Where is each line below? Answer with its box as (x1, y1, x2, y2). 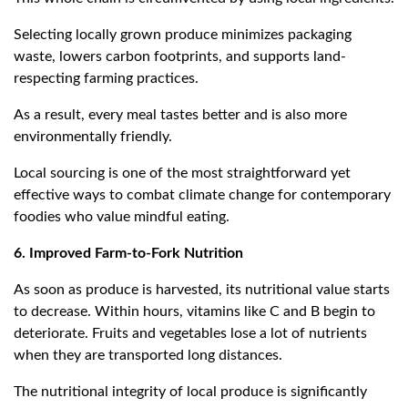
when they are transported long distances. (14, 348, 282, 363)
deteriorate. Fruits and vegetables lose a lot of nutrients (14, 326, 367, 342)
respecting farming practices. (14, 71, 199, 87)
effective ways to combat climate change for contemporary (14, 188, 391, 203)
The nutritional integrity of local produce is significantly (14, 384, 367, 400)
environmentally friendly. (14, 129, 172, 145)
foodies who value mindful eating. (14, 209, 233, 225)
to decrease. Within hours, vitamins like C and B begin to (14, 304, 375, 320)
